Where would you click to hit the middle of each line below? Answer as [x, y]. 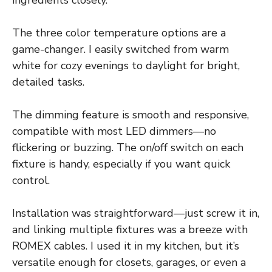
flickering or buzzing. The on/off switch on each [128, 148]
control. [31, 181]
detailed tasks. [48, 82]
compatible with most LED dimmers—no [114, 131]
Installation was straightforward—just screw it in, [136, 213]
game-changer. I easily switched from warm [121, 49]
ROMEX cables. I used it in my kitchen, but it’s [126, 246]
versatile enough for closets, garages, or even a [129, 263]
